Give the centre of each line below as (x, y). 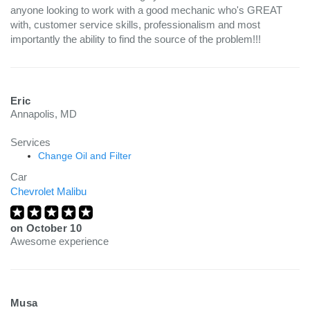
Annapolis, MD (44, 114)
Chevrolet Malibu (48, 191)
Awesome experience (60, 241)
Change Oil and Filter (85, 156)
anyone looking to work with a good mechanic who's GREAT (146, 10)
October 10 (54, 228)
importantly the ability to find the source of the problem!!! (136, 39)
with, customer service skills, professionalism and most (135, 25)
